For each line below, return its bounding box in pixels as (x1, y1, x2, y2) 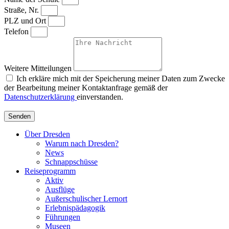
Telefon (4, 27, 31, 36)
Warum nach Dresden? (45, 139, 119, 148)
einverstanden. (77, 93, 123, 102)
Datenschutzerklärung (4, 93, 77, 102)
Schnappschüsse (45, 157, 98, 167)
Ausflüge (45, 185, 75, 194)
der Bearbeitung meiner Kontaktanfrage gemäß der (4, 83, 168, 93)
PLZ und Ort (4, 16, 48, 26)
